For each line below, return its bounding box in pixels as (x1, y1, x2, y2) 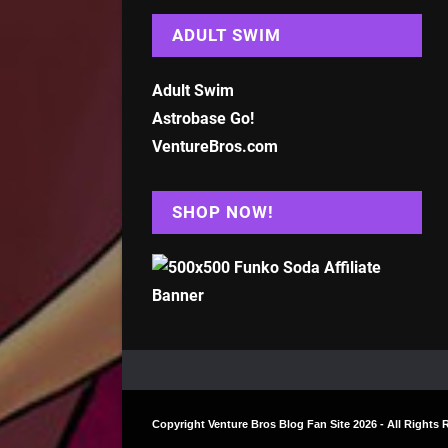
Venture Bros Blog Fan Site (208, 417, 350, 430)
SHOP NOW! (172, 201, 274, 222)
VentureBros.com (152, 136, 278, 156)
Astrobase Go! (152, 108, 254, 128)
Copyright (152, 417, 208, 430)
